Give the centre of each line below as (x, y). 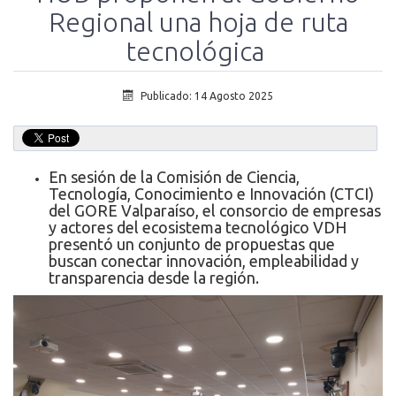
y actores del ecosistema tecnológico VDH (198, 227)
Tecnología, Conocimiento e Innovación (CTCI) (211, 193)
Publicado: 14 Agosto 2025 (207, 95)
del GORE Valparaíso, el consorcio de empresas (215, 210)
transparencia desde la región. (154, 277)
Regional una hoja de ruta (198, 22)
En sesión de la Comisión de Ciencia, (174, 176)
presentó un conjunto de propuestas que (192, 244)
